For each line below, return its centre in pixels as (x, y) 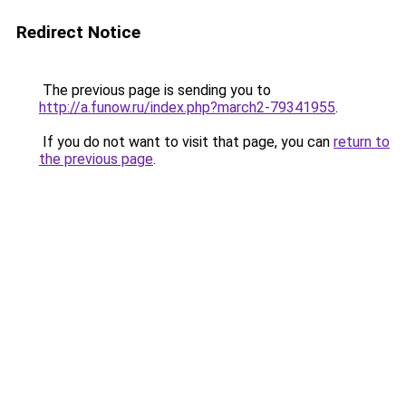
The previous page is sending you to (155, 90)
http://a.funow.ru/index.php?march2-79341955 (187, 107)
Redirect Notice (78, 32)
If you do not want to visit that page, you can (186, 142)
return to (362, 142)
